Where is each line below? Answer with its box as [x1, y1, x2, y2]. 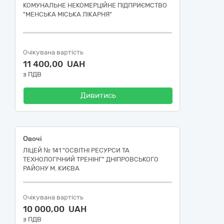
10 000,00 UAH [23, 204, 86, 214]
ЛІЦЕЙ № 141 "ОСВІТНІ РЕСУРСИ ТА [23, 146, 129, 154]
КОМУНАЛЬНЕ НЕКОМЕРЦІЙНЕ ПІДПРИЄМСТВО [23, 1, 167, 9]
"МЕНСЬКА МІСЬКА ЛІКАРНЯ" [23, 10, 112, 18]
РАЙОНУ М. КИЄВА [23, 164, 79, 172]
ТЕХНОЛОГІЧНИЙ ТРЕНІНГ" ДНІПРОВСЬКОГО [23, 155, 158, 163]
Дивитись [80, 91, 116, 100]
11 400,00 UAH [23, 59, 85, 69]
